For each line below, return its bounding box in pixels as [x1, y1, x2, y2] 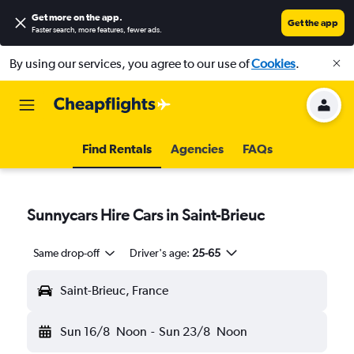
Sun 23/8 [158, 324, 210, 339]
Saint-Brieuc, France [60, 283, 168, 298]
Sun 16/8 [60, 324, 110, 339]
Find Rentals [81, 141, 152, 156]
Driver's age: [129, 247, 190, 259]
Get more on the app [32, 12, 119, 23]
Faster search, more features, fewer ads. [32, 25, 162, 35]
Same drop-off [33, 247, 100, 259]
